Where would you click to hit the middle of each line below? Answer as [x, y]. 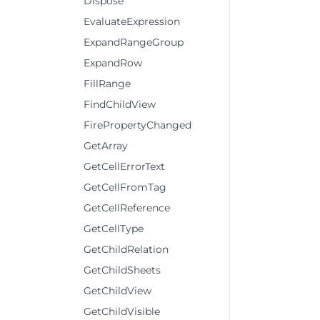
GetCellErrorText [124, 166]
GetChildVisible [122, 311]
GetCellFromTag [125, 187]
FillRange [107, 84]
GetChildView [117, 291]
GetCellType [114, 229]
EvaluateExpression [132, 21]
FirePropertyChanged [137, 125]
